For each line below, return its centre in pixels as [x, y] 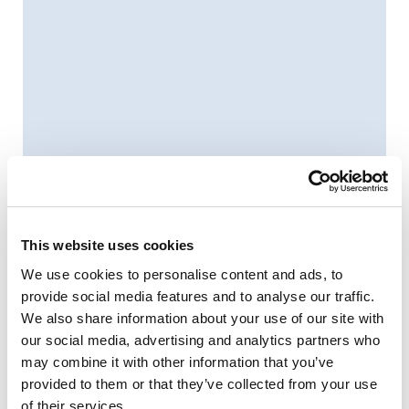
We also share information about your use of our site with [203, 318]
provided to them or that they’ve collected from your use [199, 383]
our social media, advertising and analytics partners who [200, 340]
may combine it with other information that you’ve [178, 362]
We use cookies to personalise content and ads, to [182, 274]
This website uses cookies [108, 245]
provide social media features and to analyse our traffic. [198, 296]
